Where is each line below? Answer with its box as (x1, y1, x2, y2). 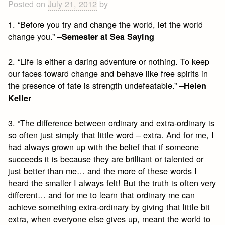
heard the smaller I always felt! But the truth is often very (8, 176, 216, 189)
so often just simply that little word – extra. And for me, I (8, 128, 214, 141)
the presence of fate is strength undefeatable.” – (8, 79, 184, 91)
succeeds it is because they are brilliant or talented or (8, 152, 204, 165)
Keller (8, 92, 32, 104)
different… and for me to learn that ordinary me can (8, 188, 195, 201)
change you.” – (8, 30, 62, 43)
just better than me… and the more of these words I (8, 164, 197, 177)
